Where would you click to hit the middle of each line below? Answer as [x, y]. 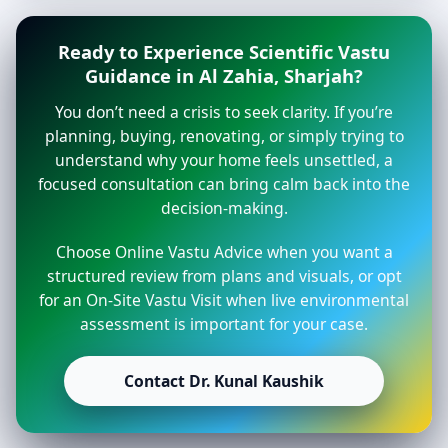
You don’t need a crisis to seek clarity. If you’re [224, 112]
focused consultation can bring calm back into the [224, 184]
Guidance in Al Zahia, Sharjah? [224, 76]
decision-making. [224, 208]
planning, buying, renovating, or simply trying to [224, 136]
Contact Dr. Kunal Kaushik [224, 381]
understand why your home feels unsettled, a [224, 160]
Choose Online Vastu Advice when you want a [224, 252]
